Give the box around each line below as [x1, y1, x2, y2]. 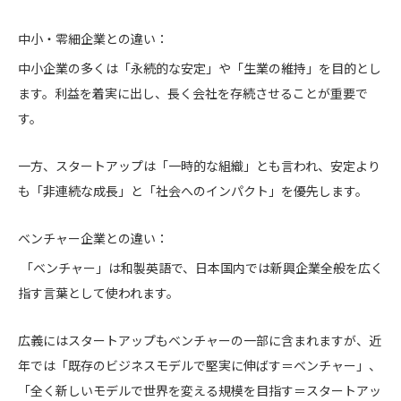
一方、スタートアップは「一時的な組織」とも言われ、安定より [18, 156, 380, 175]
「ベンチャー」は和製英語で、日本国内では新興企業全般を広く [18, 258, 383, 277]
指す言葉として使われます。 [18, 283, 179, 302]
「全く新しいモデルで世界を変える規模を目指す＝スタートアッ [18, 380, 381, 399]
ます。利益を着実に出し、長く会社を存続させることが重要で [18, 83, 368, 102]
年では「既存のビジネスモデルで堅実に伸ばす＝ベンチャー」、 [18, 355, 381, 374]
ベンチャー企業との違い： [18, 228, 168, 247]
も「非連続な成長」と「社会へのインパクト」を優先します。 [18, 181, 368, 200]
